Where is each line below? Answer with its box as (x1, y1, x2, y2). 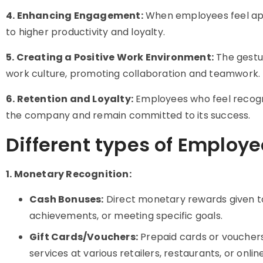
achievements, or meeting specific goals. (29, 209, 223, 222)
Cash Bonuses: (29, 193, 104, 206)
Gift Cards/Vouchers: (29, 230, 138, 244)
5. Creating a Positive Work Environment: (6, 50, 214, 64)
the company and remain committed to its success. (6, 109, 251, 122)
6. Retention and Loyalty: (6, 92, 133, 106)
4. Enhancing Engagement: (6, 9, 143, 22)
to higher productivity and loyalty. (6, 25, 165, 39)
